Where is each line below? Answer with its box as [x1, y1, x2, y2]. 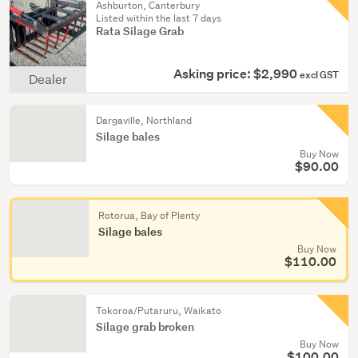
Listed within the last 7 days [96, 11, 221, 25]
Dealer [29, 70, 67, 87]
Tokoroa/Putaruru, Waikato [96, 304, 221, 317]
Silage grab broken [96, 319, 194, 334]
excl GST [300, 68, 339, 82]
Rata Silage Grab [96, 23, 184, 38]
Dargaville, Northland [96, 113, 192, 127]
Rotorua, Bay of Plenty [98, 209, 200, 222]
